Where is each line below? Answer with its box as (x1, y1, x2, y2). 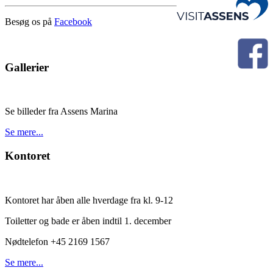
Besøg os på (5, 16, 54, 27)
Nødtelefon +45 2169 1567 (5, 236, 110, 247)
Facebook (54, 16, 92, 27)
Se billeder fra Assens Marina (5, 106, 118, 117)
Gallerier (5, 60, 49, 74)
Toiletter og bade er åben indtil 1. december (5, 215, 171, 226)
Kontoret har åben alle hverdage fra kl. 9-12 (5, 194, 173, 205)
